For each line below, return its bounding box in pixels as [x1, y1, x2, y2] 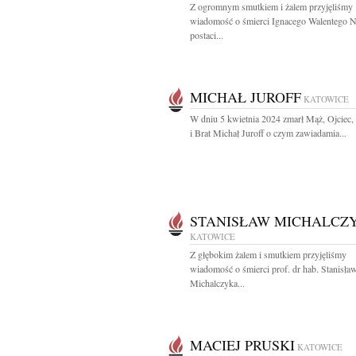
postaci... [190, 29, 223, 41]
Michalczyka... [190, 277, 245, 289]
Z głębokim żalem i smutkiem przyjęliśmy [190, 248, 346, 261]
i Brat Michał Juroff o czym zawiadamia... [190, 126, 346, 139]
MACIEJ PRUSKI [190, 335, 295, 354]
